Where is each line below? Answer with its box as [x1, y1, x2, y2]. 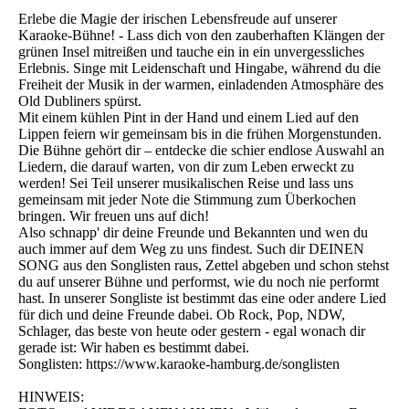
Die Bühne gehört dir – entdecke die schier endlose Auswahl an [18, 142, 384, 158]
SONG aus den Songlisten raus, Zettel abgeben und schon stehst [18, 257, 389, 273]
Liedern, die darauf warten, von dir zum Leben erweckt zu [18, 158, 354, 174]
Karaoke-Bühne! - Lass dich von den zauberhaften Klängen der [18, 26, 384, 43]
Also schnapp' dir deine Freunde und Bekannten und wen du [18, 224, 368, 240]
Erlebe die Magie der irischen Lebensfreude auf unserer [18, 10, 337, 26]
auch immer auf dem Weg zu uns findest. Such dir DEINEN [18, 240, 364, 257]
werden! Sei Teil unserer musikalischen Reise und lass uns [18, 174, 353, 191]
